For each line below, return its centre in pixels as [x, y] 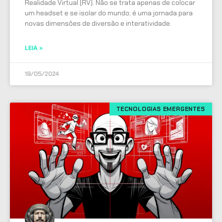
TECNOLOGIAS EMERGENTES [161, 109]
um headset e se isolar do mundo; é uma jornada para [109, 13]
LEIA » [34, 48]
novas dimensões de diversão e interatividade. [98, 23]
